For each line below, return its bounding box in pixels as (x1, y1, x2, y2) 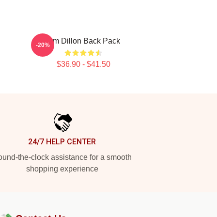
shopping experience (26, 165, 98, 173)
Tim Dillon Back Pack (46, 37, 120, 45)
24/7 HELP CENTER (28, 137, 96, 146)
